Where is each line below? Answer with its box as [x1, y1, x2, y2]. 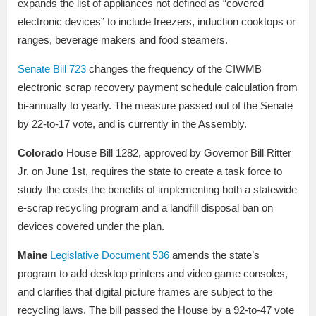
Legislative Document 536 [50, 249, 169, 262]
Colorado [18, 147, 63, 159]
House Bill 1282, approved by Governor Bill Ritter [63, 147, 291, 159]
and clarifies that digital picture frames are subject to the [18, 286, 272, 298]
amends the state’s [169, 249, 260, 262]
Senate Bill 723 [18, 63, 86, 75]
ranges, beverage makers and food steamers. [18, 34, 228, 47]
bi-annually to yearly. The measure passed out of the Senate [18, 99, 293, 112]
